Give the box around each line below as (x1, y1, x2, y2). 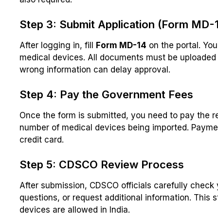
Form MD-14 (96, 40, 146, 51)
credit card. (19, 135, 64, 145)
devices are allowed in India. (19, 205, 130, 215)
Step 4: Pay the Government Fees (19, 88, 193, 101)
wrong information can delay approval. (19, 65, 170, 75)
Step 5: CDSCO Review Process (19, 158, 184, 171)
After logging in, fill (19, 40, 96, 51)
